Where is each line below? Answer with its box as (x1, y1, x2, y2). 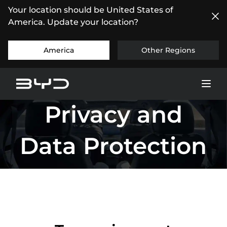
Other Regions (141, 46, 195, 55)
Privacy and (44, 100, 182, 128)
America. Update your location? (8, 17, 138, 27)
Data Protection (20, 131, 207, 160)
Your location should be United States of (8, 5, 173, 15)
